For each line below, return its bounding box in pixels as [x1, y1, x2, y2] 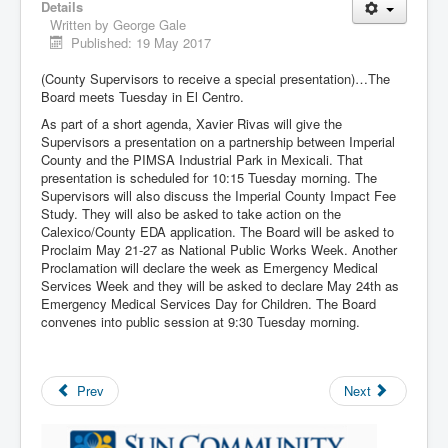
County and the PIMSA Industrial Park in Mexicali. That [41, 150, 363, 170]
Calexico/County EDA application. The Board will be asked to [41, 222, 394, 242]
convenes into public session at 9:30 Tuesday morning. [41, 312, 360, 332]
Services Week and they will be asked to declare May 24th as [41, 276, 399, 296]
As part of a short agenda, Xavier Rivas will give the [41, 114, 342, 134]
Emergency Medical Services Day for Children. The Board [41, 294, 376, 314]
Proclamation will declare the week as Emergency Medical [41, 258, 378, 278]
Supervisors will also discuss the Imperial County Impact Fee [41, 186, 396, 206]
